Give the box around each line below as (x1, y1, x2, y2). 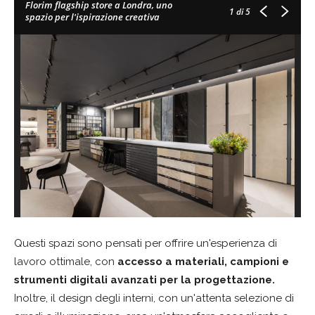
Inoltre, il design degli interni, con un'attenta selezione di (14, 291, 294, 304)
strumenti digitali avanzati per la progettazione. (14, 273, 275, 286)
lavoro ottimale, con (14, 255, 117, 268)
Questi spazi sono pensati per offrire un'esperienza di (14, 236, 277, 250)
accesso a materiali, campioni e (117, 255, 289, 268)
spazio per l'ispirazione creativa (25, 10, 160, 23)
